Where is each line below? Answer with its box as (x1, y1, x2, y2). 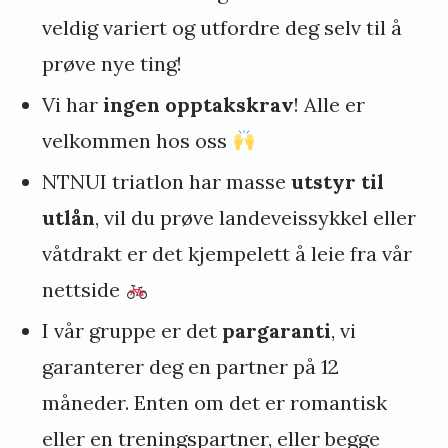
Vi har (42, 91, 99, 117)
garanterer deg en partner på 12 (42, 353, 340, 379)
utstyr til (291, 168, 385, 194)
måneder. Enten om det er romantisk (42, 389, 388, 415)
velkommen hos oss (42, 127, 233, 153)
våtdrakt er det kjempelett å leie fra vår (42, 240, 413, 266)
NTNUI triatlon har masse (42, 168, 292, 194)
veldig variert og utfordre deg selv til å (42, 14, 403, 40)
